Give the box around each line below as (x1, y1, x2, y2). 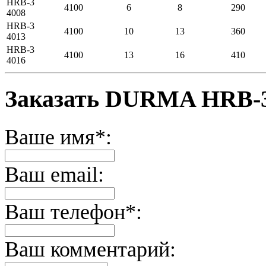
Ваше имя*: (5, 125, 112, 149)
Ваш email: (5, 162, 104, 186)
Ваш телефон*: (5, 199, 142, 224)
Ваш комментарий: (5, 237, 176, 261)
